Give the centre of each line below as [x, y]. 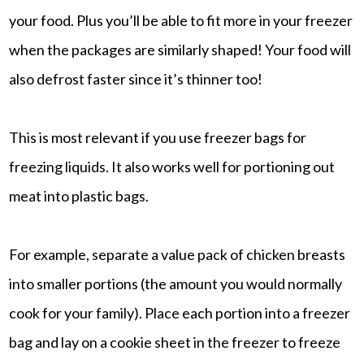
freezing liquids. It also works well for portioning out [172, 166]
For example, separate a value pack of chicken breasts [178, 254]
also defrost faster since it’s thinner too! [136, 78]
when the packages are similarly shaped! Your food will [180, 49]
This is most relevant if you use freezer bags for [158, 137]
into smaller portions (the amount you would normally [176, 283]
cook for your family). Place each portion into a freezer [180, 312]
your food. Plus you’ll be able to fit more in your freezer [181, 20]
